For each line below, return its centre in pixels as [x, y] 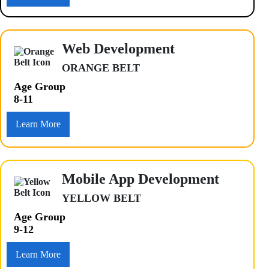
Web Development [118, 48]
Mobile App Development [141, 179]
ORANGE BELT [101, 68]
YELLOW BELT [101, 198]
